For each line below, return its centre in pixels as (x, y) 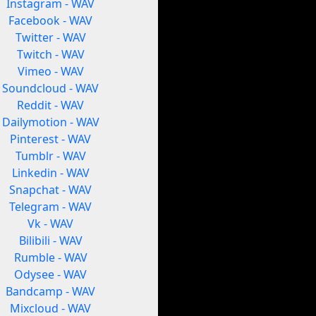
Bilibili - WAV (50, 241)
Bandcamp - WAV (51, 292)
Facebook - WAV (51, 21)
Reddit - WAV (51, 105)
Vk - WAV (51, 224)
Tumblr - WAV (50, 156)
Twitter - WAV (50, 38)
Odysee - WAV (51, 275)
